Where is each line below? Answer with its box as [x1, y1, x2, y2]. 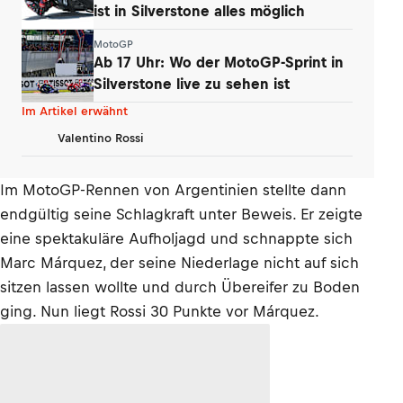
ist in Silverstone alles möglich [94, 2, 305, 19]
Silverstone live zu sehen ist [94, 75, 290, 92]
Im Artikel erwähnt [22, 104, 128, 118]
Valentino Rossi [58, 130, 144, 145]
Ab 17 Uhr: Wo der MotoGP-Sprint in [94, 53, 344, 70]
